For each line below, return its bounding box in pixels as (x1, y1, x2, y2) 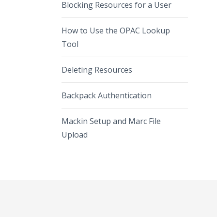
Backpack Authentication (62, 90, 152, 101)
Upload (62, 129, 88, 140)
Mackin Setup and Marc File (62, 116, 161, 127)
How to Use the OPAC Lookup (62, 25, 170, 36)
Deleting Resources (62, 64, 132, 76)
